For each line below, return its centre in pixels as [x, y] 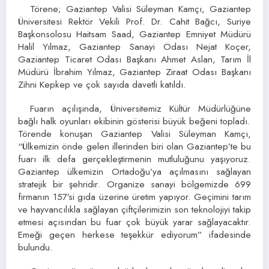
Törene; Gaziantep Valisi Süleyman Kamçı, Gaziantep [141, 8]
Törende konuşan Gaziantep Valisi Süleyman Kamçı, [134, 133]
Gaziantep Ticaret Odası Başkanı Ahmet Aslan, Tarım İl [134, 59]
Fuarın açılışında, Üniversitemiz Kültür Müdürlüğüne [141, 108]
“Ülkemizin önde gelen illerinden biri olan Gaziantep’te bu [134, 146]
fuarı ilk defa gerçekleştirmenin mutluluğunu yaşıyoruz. [134, 159]
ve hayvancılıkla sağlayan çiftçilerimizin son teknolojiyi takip [134, 209]
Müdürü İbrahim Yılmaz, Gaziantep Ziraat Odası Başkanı [134, 71]
